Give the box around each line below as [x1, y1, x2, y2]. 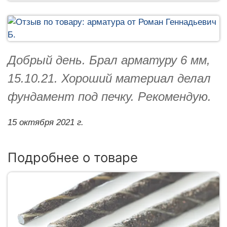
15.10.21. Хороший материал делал [8, 71, 211, 85]
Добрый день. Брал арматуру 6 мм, [8, 53, 210, 67]
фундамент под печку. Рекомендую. [8, 89, 211, 103]
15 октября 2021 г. [8, 117, 84, 127]
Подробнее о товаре [8, 149, 138, 165]
